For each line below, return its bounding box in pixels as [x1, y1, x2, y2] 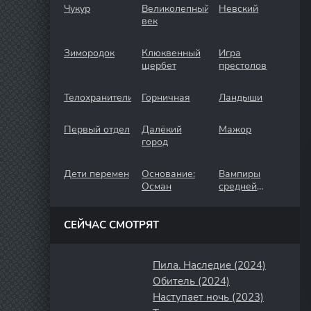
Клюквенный [141, 47, 201, 60]
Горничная [141, 91, 190, 104]
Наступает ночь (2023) [153, 290, 264, 304]
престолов [219, 59, 267, 72]
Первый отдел [64, 123, 130, 136]
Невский [219, 2, 259, 15]
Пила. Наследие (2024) [153, 258, 266, 272]
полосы [219, 192, 253, 205]
